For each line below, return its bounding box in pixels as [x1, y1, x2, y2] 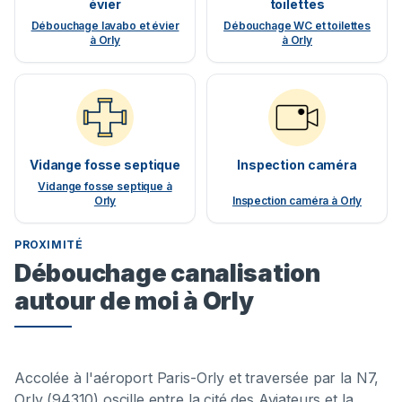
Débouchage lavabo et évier [31, 19, 179, 33]
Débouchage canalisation [14, 258, 320, 288]
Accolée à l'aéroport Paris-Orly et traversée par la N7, [14, 369, 380, 388]
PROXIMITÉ [14, 238, 83, 252]
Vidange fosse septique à [38, 179, 172, 194]
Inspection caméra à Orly [232, 194, 363, 208]
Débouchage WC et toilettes [223, 19, 371, 33]
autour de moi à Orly [14, 286, 254, 316]
